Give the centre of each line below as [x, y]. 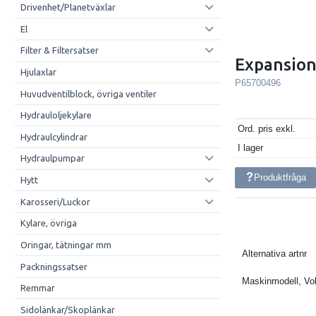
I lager [251, 148]
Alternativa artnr [275, 254]
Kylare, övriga [48, 223]
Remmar [37, 288]
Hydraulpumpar [52, 158]
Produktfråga [280, 178]
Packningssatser [54, 266]
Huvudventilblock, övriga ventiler [88, 93]
